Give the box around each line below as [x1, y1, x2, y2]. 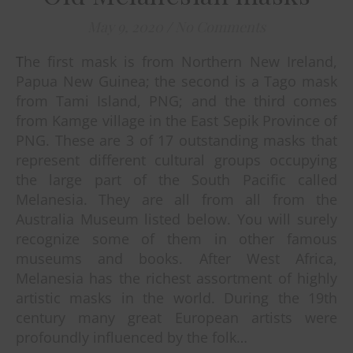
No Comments [175, 17, 266, 37]
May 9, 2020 [87, 17, 163, 37]
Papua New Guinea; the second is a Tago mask [16, 72, 337, 91]
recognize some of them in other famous [16, 229, 337, 249]
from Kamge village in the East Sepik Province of [16, 111, 337, 131]
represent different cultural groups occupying [16, 150, 337, 170]
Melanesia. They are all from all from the [16, 190, 337, 210]
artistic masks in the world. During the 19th [16, 288, 337, 308]
